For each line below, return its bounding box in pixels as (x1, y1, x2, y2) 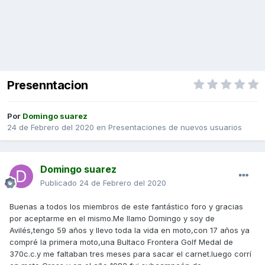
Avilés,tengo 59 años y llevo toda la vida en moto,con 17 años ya (9, 225, 250, 235)
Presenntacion (7, 78, 88, 93)
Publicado (40, 178, 79, 188)
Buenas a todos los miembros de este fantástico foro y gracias (9, 202, 243, 212)
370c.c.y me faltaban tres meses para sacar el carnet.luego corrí (9, 249, 251, 259)
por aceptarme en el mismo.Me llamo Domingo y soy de (9, 214, 215, 224)
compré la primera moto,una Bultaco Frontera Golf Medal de (9, 237, 233, 247)
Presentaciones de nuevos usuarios (108, 122, 242, 132)
